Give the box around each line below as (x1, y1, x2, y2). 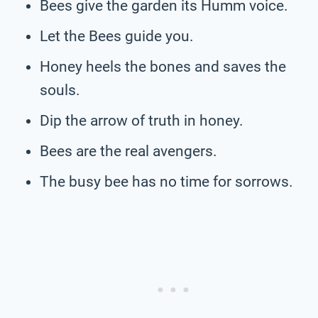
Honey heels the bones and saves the (40, 57, 286, 75)
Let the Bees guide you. (40, 27, 194, 45)
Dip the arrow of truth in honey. (40, 111, 243, 129)
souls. (40, 81, 80, 99)
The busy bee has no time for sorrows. (40, 172, 293, 190)
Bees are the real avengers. (40, 142, 217, 160)
